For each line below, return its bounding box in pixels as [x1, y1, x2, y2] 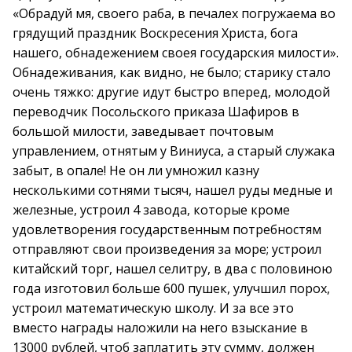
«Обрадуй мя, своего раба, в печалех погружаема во [13, 5, 335, 22]
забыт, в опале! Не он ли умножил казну [13, 162, 259, 179]
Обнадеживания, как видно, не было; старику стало [13, 64, 331, 81]
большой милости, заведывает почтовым [13, 123, 273, 140]
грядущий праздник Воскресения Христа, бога [13, 24, 298, 42]
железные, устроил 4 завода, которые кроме [13, 201, 290, 218]
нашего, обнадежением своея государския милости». [13, 44, 339, 61]
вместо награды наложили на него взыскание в [13, 319, 308, 336]
